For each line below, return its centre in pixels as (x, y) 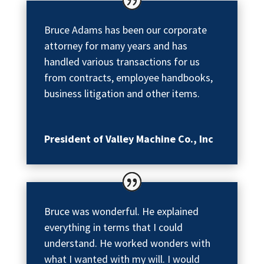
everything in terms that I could (113, 227)
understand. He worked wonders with (127, 243)
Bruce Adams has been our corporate (125, 30)
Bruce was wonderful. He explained (121, 212)
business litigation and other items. (122, 94)
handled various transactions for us (122, 62)
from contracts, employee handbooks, (128, 78)
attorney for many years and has (115, 46)
